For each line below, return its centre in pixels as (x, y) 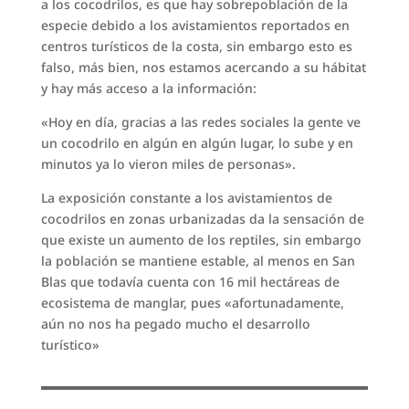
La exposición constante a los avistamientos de (186, 197)
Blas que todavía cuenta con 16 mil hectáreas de (190, 281)
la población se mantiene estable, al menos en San (198, 260)
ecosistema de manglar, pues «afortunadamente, (192, 302)
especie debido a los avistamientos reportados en (195, 25)
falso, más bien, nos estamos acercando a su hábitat (203, 67)
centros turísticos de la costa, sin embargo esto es (196, 46)
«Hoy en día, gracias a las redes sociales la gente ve (200, 121)
